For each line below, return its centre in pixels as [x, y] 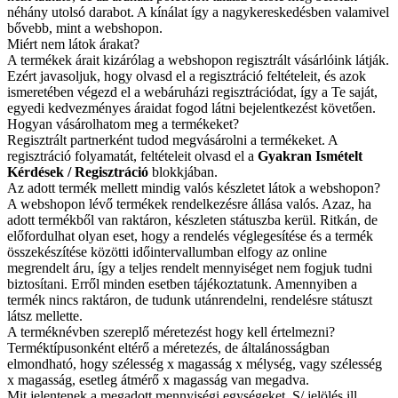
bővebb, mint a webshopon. [85, 28]
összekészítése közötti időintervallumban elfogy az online [167, 252]
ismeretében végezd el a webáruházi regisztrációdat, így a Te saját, [192, 92]
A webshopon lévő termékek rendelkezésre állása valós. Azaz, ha [189, 204]
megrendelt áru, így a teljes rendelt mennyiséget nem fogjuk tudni [190, 268]
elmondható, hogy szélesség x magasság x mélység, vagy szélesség [195, 364]
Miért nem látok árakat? [73, 44]
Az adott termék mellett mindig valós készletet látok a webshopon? [194, 188]
